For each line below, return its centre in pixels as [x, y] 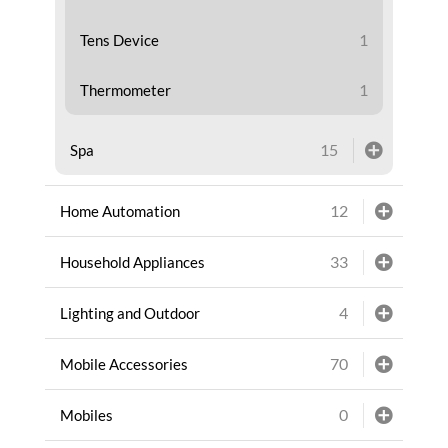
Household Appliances [132, 261]
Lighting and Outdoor [129, 312]
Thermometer [125, 89]
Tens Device [119, 39]
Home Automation [119, 210]
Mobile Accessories [123, 363]
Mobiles [86, 414]
